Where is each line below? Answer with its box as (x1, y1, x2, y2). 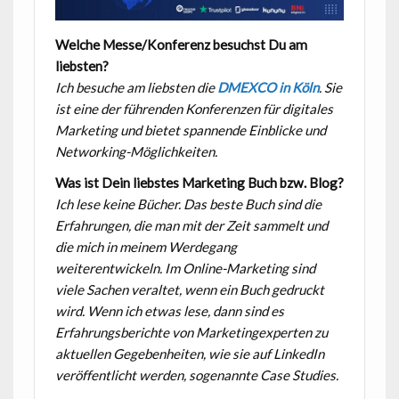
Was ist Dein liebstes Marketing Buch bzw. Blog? (54, 175, 344, 191)
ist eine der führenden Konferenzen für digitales (54, 100, 333, 117)
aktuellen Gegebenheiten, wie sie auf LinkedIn (54, 346, 324, 362)
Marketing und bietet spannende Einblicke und (54, 121, 326, 138)
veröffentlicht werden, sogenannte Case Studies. (54, 367, 338, 384)
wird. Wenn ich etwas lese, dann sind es (54, 303, 284, 320)
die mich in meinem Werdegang (54, 239, 237, 256)
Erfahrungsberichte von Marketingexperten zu (54, 324, 328, 341)
